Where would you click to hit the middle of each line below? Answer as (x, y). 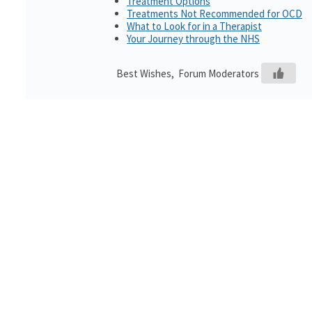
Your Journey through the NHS (193, 39)
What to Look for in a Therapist (194, 26)
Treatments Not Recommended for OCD (214, 14)
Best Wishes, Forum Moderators (188, 73)
